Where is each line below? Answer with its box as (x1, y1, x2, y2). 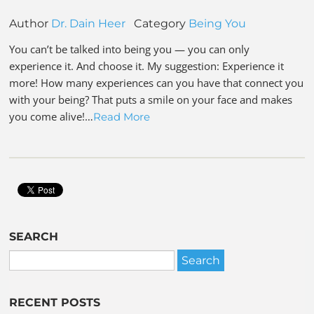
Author (9, 16, 52, 30)
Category (125, 16, 189, 30)
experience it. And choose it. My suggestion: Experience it (9, 58, 285, 73)
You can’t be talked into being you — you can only (9, 41, 250, 56)
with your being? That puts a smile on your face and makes (9, 92, 293, 107)
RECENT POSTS (9, 295, 101, 309)
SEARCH (9, 229, 59, 243)
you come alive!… (9, 109, 94, 123)
